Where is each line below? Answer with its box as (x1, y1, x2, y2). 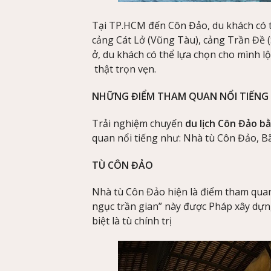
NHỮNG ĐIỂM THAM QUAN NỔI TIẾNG (92, 89, 269, 103)
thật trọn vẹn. (92, 62, 156, 76)
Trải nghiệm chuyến (92, 116, 183, 130)
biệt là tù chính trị (92, 214, 172, 228)
